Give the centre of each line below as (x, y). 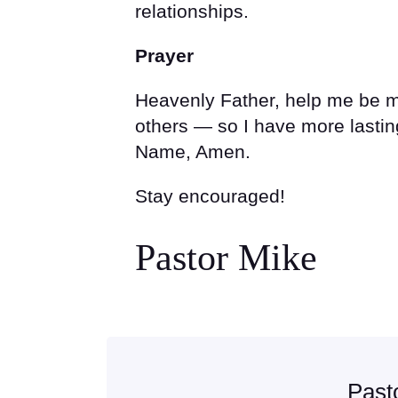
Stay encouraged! (210, 195)
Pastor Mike (226, 258)
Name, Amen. (193, 151)
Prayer (164, 56)
